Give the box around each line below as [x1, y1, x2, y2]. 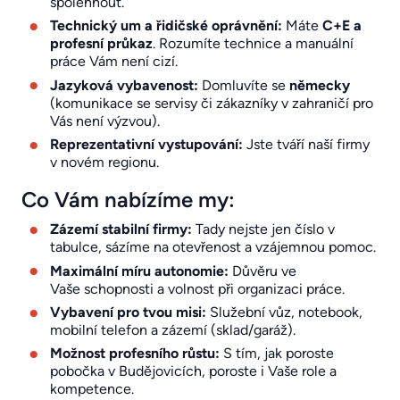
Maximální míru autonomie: [50, 262, 229, 279]
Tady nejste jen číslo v [192, 221, 335, 238]
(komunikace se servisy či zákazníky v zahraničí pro [50, 94, 373, 112]
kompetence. [50, 380, 134, 398]
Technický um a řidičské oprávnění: [50, 17, 282, 35]
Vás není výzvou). [50, 112, 160, 129]
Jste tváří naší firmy [243, 136, 370, 154]
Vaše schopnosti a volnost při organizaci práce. [50, 279, 345, 297]
